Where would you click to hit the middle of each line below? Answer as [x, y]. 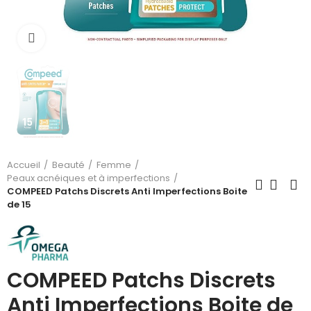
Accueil [24, 165]
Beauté [68, 165]
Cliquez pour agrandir [100, 38]
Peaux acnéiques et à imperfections [89, 178]
